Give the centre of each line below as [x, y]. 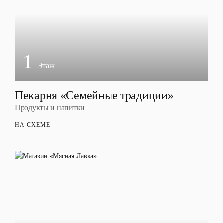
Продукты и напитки [50, 107]
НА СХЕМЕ [33, 125]
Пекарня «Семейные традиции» [94, 95]
